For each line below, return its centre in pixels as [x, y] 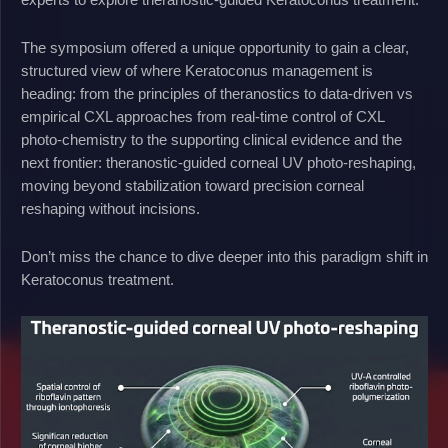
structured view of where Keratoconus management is [197, 70]
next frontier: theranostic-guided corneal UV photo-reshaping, [218, 162]
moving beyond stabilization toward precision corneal [192, 185]
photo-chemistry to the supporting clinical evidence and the [211, 139]
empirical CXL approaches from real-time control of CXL [202, 116]
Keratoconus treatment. [97, 279]
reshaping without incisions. [110, 208]
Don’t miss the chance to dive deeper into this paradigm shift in [224, 256]
